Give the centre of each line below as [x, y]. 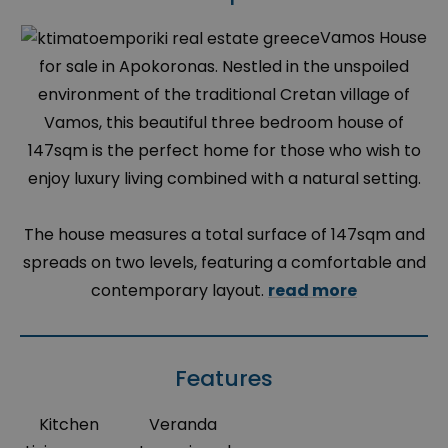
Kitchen [69, 424]
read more [312, 290]
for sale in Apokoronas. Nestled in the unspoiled [224, 66]
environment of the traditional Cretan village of [224, 94]
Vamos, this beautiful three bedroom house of [224, 122]
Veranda [183, 424]
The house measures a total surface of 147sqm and [224, 234]
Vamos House [373, 38]
